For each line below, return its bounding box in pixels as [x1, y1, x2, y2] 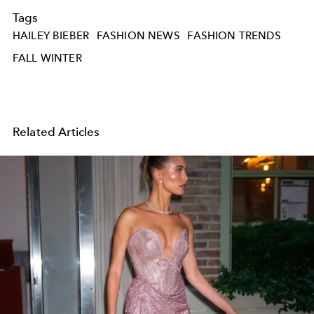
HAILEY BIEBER [13, 29, 90, 43]
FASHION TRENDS [187, 29, 281, 43]
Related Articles [13, 124, 100, 139]
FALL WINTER [13, 51, 82, 64]
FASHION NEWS [96, 29, 180, 43]
